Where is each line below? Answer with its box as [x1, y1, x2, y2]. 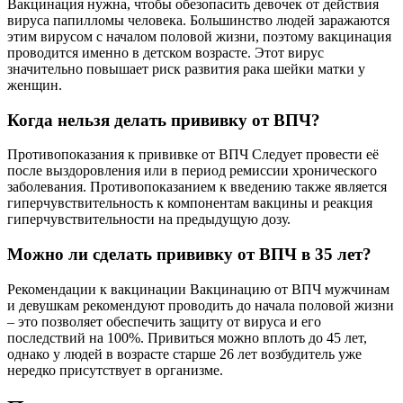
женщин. [7, 76, 62, 93]
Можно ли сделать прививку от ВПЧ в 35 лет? [7, 245, 372, 264]
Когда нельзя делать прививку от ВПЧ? [7, 110, 320, 130]
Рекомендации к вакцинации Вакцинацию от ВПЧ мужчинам [7, 281, 390, 297]
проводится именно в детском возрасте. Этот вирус [7, 44, 324, 60]
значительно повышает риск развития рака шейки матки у [7, 60, 365, 76]
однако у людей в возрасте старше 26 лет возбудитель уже [7, 345, 362, 362]
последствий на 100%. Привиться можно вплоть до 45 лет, [7, 329, 367, 345]
